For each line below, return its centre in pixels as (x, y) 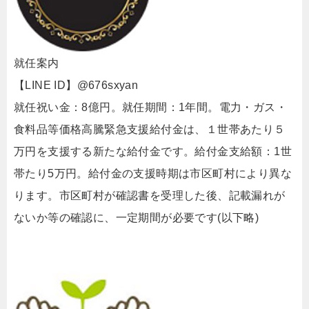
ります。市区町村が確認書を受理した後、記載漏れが (150, 196)
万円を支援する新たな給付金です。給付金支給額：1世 (153, 151)
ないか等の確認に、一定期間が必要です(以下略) (137, 218)
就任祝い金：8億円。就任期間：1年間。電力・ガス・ (150, 107)
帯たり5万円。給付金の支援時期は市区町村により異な (153, 173)
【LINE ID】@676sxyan (76, 85)
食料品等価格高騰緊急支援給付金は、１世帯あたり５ (150, 129)
